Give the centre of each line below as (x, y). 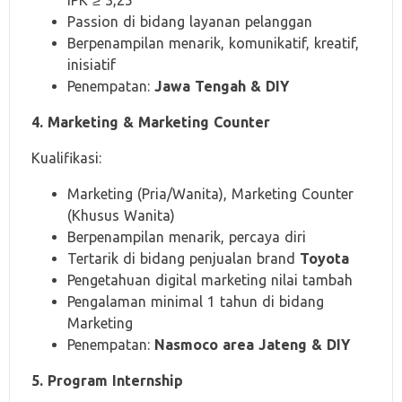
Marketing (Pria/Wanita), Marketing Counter (210, 194)
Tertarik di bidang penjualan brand (184, 258)
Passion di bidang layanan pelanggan (190, 22)
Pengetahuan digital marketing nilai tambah (210, 280)
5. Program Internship (107, 380)
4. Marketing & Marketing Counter (151, 122)
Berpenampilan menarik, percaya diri (187, 237)
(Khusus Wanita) (121, 215)
